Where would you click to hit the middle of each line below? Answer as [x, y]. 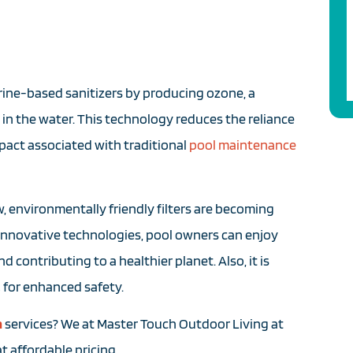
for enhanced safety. [65, 286]
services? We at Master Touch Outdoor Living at [144, 323]
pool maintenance [243, 145]
